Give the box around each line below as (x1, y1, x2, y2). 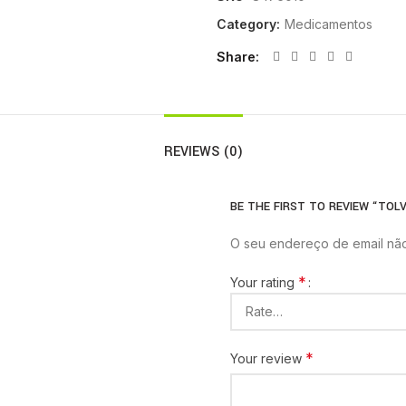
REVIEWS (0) (163, 142, 243, 161)
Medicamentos (285, 16, 372, 32)
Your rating (230, 275, 298, 291)
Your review (230, 351, 305, 367)
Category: (217, 16, 284, 32)
